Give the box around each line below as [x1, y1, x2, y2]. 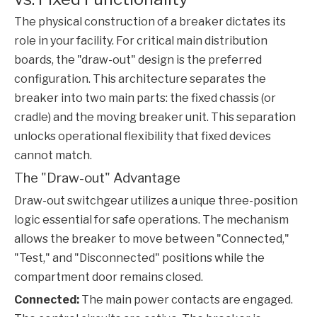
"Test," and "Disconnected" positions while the [14, 251, 265, 265]
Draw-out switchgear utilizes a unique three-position [14, 194, 298, 208]
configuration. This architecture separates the [14, 72, 266, 86]
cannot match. [14, 149, 92, 163]
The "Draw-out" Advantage [14, 170, 180, 187]
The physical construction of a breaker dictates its [14, 15, 286, 29]
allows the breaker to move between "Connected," [14, 232, 289, 246]
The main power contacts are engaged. [79, 293, 293, 307]
